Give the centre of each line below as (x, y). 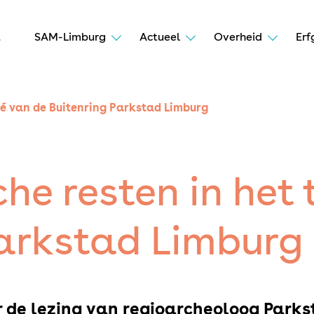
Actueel (159, 37)
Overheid (238, 37)
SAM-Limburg (70, 37)
